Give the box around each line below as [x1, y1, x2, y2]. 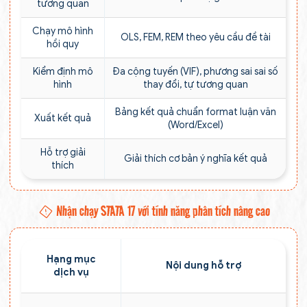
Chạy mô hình [32, 25, 93, 37]
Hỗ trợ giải [40, 146, 86, 158]
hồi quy [47, 38, 79, 50]
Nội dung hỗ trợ [166, 259, 241, 271]
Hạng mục [46, 253, 96, 265]
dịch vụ [53, 266, 89, 278]
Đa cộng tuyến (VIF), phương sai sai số [112, 65, 278, 77]
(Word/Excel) [167, 119, 223, 131]
